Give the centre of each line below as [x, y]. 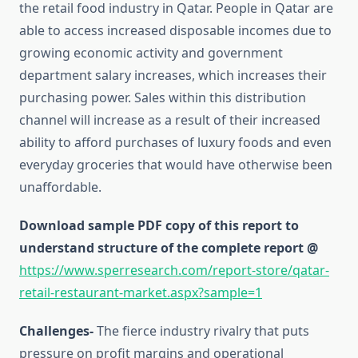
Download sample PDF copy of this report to [159, 226]
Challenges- [58, 331]
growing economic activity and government [151, 53]
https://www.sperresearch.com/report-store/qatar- [174, 270]
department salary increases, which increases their [173, 76]
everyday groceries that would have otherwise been [176, 165]
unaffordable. [60, 187]
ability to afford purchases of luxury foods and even [175, 143]
